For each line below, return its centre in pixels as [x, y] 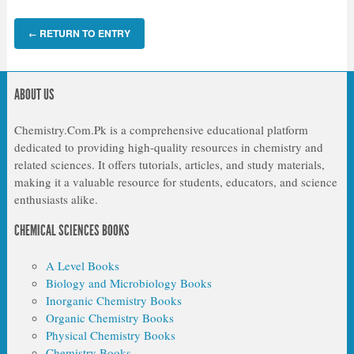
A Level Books [82, 265]
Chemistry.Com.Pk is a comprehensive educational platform [161, 129]
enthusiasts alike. [56, 199]
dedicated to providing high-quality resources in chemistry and [168, 147]
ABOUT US [34, 94]
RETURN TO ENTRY [83, 34]
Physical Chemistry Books [110, 335]
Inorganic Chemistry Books [113, 300]
